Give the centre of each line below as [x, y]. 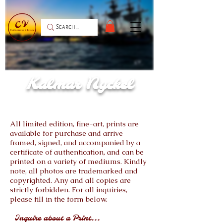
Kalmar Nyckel [79, 85]
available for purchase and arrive [66, 133]
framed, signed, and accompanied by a [75, 142]
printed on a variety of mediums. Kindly [78, 161]
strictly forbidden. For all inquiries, [69, 189]
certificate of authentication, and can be [77, 152]
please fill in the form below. [58, 199]
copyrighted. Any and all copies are [70, 180]
